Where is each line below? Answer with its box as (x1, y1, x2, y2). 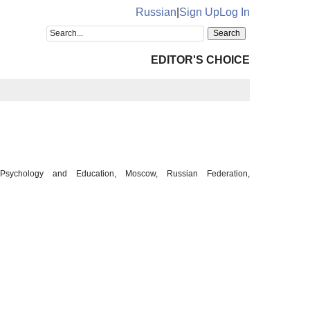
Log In (219, 6, 250, 18)
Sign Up (179, 6, 219, 18)
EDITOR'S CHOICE (151, 54, 250, 66)
